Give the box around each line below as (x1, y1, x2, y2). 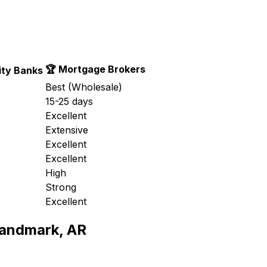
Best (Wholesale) (45, 80, 122, 93)
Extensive (45, 123, 88, 136)
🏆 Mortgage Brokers (45, 63, 145, 75)
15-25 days (45, 95, 93, 107)
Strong (45, 181, 76, 193)
